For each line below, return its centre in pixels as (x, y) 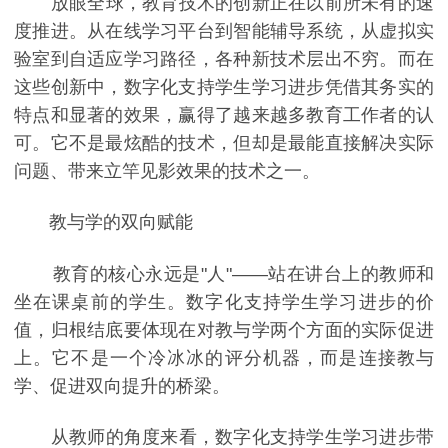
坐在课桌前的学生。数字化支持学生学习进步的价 (224, 301)
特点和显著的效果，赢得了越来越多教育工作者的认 (224, 114)
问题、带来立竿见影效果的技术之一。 (167, 170)
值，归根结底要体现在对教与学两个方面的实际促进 (224, 329)
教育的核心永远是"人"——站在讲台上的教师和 (224, 273)
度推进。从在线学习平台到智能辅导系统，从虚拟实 (224, 30)
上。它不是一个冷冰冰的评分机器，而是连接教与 (224, 357)
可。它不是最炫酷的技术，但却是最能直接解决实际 (224, 142)
